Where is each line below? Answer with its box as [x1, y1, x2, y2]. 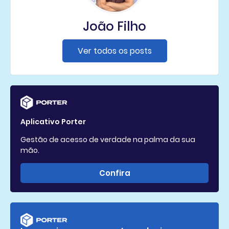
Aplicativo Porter [20, 117, 86, 127]
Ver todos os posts [77, 45, 152, 57]
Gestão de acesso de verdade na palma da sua [20, 134, 195, 145]
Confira [99, 168, 130, 179]
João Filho [83, 18, 146, 35]
